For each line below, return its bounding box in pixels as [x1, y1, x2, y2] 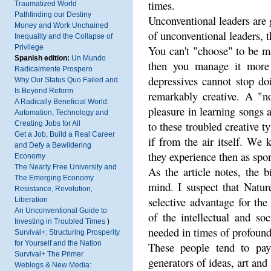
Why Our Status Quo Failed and [15, 75, 118, 84]
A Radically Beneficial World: [15, 97, 109, 106]
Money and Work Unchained [15, 21, 108, 30]
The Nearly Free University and [15, 162, 117, 171]
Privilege [15, 42, 44, 51]
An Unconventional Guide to [15, 206, 107, 215]
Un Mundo [71, 53, 106, 62]
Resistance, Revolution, [15, 184, 93, 193]
